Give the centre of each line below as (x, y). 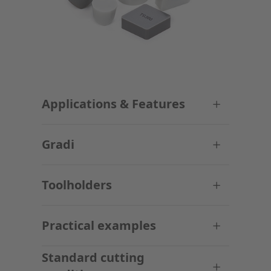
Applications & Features (113, 103)
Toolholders (77, 184)
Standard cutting (93, 257)
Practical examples (99, 225)
